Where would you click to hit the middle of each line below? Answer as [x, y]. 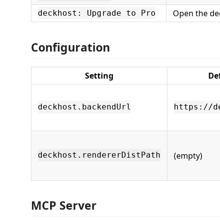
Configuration [70, 47]
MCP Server [64, 205]
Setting [99, 75]
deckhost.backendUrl [84, 107]
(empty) [188, 155]
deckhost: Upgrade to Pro [97, 13]
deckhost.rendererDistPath [99, 155]
